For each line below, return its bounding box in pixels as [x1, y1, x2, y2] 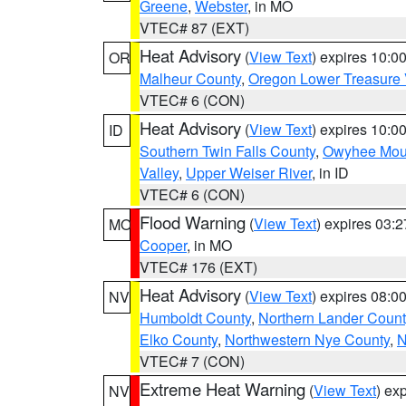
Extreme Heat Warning [140, 377, 305, 401]
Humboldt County [140, 307, 251, 328]
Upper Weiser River [186, 162, 312, 183]
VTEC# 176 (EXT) [140, 256, 257, 277]
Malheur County [140, 68, 241, 89]
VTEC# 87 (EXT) [140, 17, 249, 38]
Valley [140, 162, 179, 183]
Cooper [140, 235, 187, 256]
